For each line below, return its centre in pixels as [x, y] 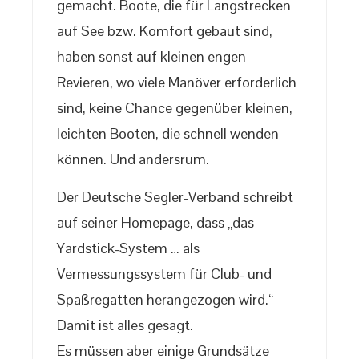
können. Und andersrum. [133, 159]
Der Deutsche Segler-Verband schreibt [175, 197]
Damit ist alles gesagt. [125, 325]
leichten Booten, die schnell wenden [168, 134]
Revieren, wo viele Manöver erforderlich [177, 83]
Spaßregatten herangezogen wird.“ [165, 300]
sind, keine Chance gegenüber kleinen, [175, 108]
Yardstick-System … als [128, 248]
